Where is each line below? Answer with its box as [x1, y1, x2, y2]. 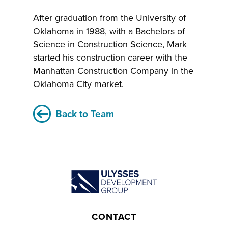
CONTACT [92, 210, 136, 224]
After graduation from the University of [33, 11, 186, 24]
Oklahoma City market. [33, 77, 124, 91]
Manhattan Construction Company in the [33, 64, 193, 77]
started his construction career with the [33, 51, 187, 64]
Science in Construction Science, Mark [33, 38, 187, 51]
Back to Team [55, 106, 114, 121]
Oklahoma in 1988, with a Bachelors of [33, 24, 185, 38]
